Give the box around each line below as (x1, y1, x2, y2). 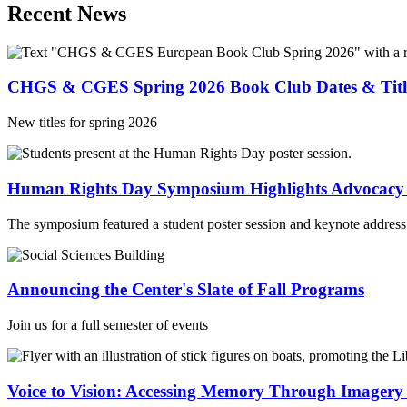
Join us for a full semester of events (7, 317, 208, 333)
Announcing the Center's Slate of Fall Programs (7, 280, 364, 300)
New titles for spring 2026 (7, 114, 157, 131)
